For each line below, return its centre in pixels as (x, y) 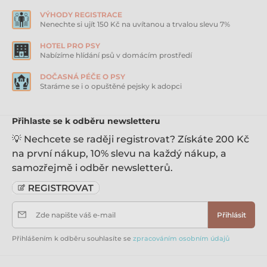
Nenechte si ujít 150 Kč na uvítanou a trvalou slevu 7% (135, 24)
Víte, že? (122, 12)
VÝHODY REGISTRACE (81, 14)
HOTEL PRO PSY (70, 45)
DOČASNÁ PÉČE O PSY (83, 76)
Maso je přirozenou (178, 12)
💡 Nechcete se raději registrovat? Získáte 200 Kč (131, 139)
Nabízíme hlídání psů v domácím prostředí (116, 55)
